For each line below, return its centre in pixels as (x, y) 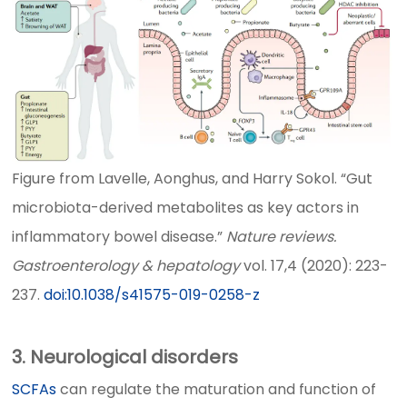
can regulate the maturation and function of (217, 389)
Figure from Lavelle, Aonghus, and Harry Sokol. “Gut (193, 178)
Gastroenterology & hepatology (126, 265)
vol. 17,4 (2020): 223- (314, 265)
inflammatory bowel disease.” (119, 236)
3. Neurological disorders (125, 357)
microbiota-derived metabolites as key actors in (186, 207)
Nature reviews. (282, 236)
